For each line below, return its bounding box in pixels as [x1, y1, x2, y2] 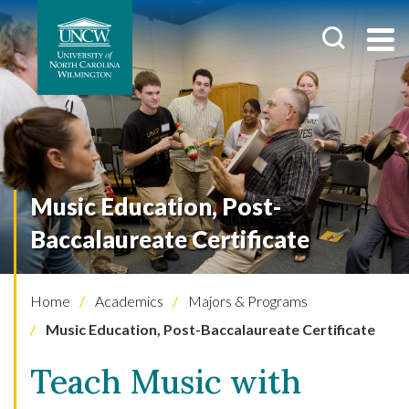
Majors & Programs [185, 292, 308, 309]
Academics [92, 292, 163, 309]
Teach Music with [30, 361, 301, 403]
